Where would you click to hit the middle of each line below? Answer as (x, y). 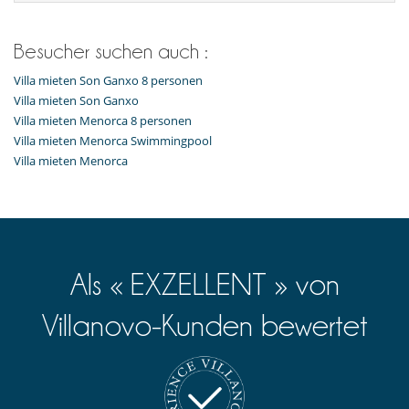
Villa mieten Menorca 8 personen (103, 121)
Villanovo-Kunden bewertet (204, 326)
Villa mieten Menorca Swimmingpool (113, 141)
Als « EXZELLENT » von (204, 285)
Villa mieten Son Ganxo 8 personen (108, 81)
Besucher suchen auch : (111, 52)
